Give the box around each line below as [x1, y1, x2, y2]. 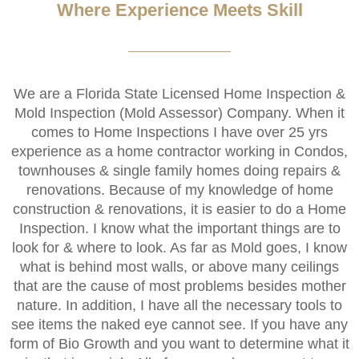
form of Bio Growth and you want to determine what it [10, 335, 349, 352]
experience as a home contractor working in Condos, [11, 143, 348, 159]
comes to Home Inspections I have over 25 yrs [31, 123, 328, 140]
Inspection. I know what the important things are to [18, 220, 341, 236]
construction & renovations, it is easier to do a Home [13, 200, 346, 217]
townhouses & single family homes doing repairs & [18, 162, 341, 179]
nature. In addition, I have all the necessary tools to [17, 296, 342, 313]
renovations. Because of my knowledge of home [26, 181, 333, 198]
